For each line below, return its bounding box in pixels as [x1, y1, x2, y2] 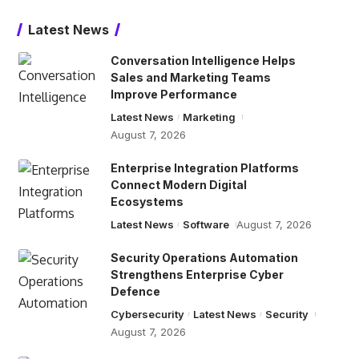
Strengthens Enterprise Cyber [110, 268, 284, 281]
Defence [110, 284, 160, 298]
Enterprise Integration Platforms [110, 161, 299, 175]
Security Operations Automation [110, 251, 298, 264]
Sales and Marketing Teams [110, 71, 271, 84]
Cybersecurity [110, 308, 184, 321]
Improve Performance [110, 87, 237, 101]
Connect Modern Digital [110, 178, 247, 192]
